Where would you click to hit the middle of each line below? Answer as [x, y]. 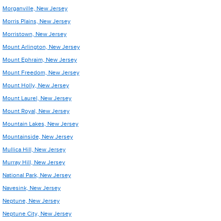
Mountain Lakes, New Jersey [40, 124]
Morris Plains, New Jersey [37, 21]
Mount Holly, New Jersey [36, 85]
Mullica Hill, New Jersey [34, 149]
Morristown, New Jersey [35, 34]
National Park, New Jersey [37, 175]
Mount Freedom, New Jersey [41, 73]
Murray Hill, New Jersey [34, 162]
